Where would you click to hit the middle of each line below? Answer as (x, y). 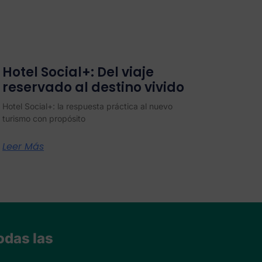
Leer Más (23, 146)
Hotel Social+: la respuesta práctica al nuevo (88, 106)
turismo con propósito (44, 118)
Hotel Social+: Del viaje (78, 72)
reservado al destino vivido (94, 87)
